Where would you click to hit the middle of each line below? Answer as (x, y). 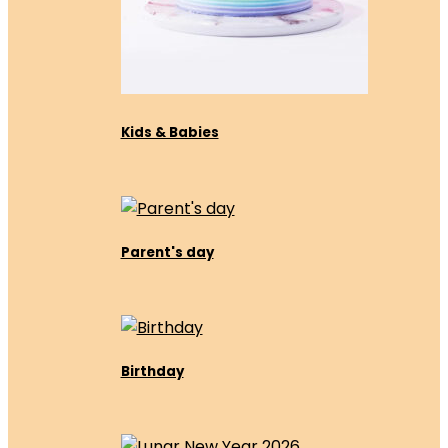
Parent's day (167, 252)
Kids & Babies (169, 133)
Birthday (152, 372)
